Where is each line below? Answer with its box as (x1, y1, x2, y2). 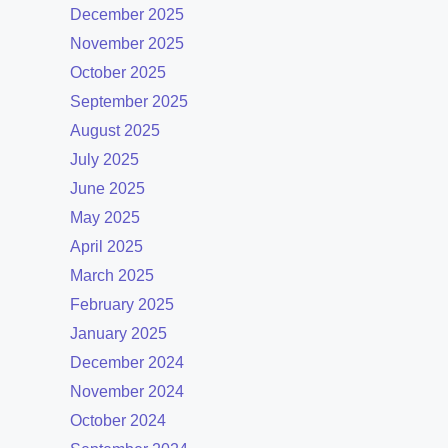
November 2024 (70, 383, 184, 401)
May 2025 (70, 209, 140, 227)
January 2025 (70, 325, 167, 343)
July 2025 (70, 151, 139, 169)
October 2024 (70, 412, 166, 430)
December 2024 (70, 354, 184, 372)
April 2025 (70, 238, 143, 256)
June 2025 (70, 180, 145, 198)
